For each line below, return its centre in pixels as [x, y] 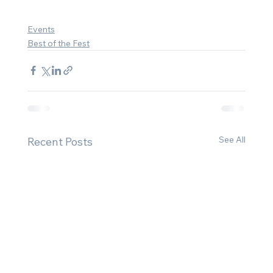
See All [232, 139]
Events [41, 29]
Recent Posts [60, 141]
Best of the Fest [58, 43]
